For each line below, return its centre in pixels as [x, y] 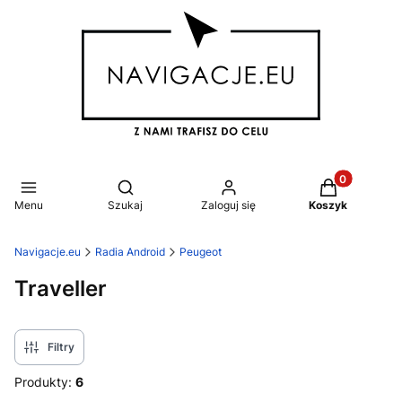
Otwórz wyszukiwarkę [189, 186]
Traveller [61, 288]
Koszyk [328, 205]
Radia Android [130, 251]
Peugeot [201, 251]
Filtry [61, 346]
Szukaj [125, 205]
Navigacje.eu [48, 251]
